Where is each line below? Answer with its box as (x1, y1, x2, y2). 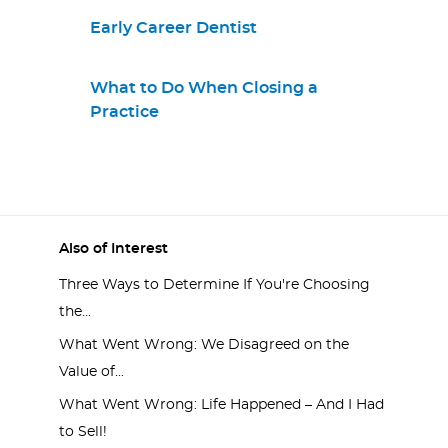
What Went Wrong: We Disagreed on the (59, 337, 349, 352)
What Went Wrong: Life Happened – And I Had (59, 397, 384, 412)
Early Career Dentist (90, 19, 257, 36)
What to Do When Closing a (90, 79, 318, 96)
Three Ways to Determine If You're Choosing (59, 277, 370, 292)
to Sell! (59, 424, 107, 439)
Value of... (59, 364, 124, 379)
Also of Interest (59, 241, 168, 256)
